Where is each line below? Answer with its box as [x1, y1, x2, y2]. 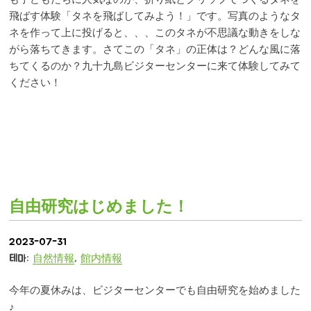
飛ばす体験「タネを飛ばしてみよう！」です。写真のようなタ [9, 10, 301, 22]
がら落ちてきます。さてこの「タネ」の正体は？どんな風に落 [9, 44, 301, 55]
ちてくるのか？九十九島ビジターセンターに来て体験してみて [9, 60, 301, 72]
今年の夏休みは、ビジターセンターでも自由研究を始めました [9, 285, 301, 296]
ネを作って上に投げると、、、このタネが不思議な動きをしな [9, 27, 301, 38]
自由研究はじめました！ [9, 199, 189, 215]
